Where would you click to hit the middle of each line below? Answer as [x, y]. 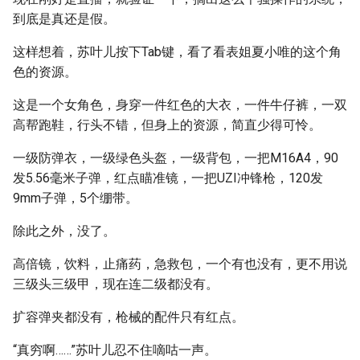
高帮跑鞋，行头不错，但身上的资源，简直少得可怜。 [167, 125]
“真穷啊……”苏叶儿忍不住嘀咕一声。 [115, 350]
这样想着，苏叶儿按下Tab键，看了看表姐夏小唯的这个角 [177, 52]
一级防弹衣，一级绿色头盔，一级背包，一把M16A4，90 [176, 158]
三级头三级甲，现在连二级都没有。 [116, 284]
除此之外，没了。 [64, 231]
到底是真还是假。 [64, 19]
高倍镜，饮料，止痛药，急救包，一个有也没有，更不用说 [180, 264]
